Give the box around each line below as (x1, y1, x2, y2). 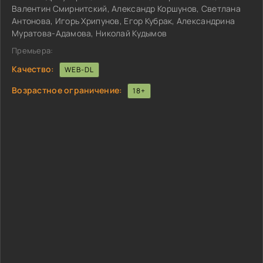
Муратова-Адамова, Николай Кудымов (12, 28, 167, 39)
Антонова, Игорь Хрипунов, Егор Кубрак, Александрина (12, 15, 235, 26)
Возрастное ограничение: (12, 84, 123, 96)
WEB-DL (64, 65, 94, 75)
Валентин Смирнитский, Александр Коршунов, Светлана (12, 3, 241, 14)
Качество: (12, 63, 55, 75)
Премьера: (12, 45, 53, 56)
